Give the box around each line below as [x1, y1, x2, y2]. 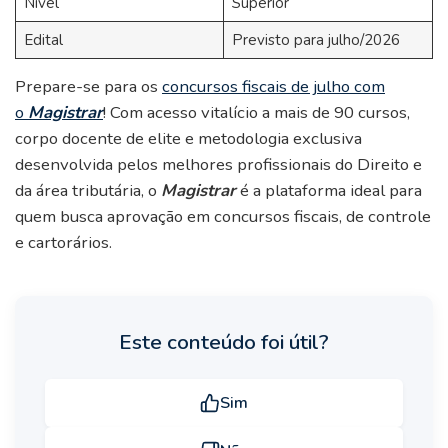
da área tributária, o [15, 179, 161, 203]
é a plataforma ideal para [236, 179, 422, 203]
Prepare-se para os [15, 75, 162, 99]
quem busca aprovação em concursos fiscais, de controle [15, 205, 431, 229]
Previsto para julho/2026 [231, 30, 400, 51]
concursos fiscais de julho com [162, 75, 385, 99]
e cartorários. [15, 231, 112, 255]
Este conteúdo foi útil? [119, 328, 329, 357]
